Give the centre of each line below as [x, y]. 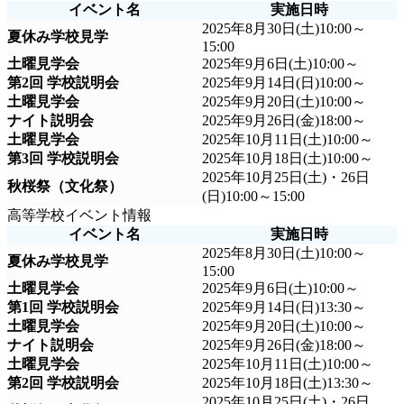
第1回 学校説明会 [63, 307]
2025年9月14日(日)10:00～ [284, 82]
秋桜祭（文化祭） [65, 186]
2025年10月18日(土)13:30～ [288, 382]
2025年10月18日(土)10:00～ [288, 158]
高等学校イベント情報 [79, 215]
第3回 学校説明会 [63, 158]
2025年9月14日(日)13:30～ [284, 307]
